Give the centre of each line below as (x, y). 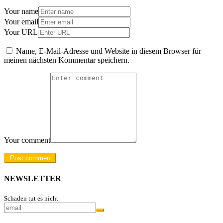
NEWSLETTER (33, 178)
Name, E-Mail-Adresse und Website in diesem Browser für (109, 51)
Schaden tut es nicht (31, 198)
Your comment (27, 140)
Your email (21, 22)
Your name (21, 11)
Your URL (21, 32)
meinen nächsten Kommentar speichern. (67, 60)
